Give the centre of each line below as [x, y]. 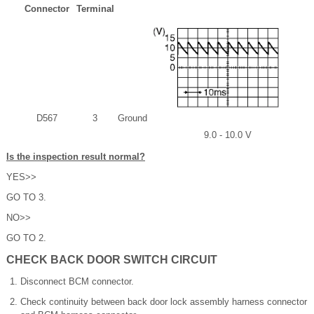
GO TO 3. [26, 198]
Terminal [95, 9]
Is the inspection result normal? [76, 157]
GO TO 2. [26, 238]
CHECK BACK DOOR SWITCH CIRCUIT [112, 260]
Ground [132, 118]
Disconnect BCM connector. [77, 282]
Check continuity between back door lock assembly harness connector [164, 302]
